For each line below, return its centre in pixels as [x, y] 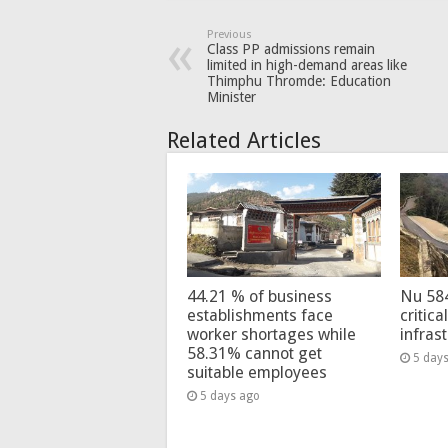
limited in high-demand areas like [307, 65]
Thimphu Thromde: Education [299, 81]
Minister [231, 97]
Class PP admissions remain [291, 49]
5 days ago [230, 395]
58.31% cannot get [254, 353]
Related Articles [244, 141]
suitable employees [257, 372]
